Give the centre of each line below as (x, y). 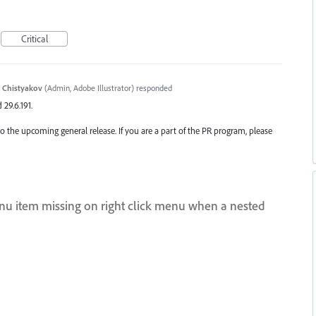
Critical (34, 39)
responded (153, 88)
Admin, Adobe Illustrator (89, 88)
